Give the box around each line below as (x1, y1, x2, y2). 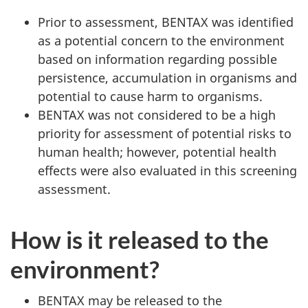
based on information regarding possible (38, 50, 277, 67)
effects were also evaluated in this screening (38, 162, 297, 179)
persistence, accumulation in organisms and (38, 69, 297, 86)
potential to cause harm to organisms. (38, 87, 263, 104)
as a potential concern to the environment (38, 32, 285, 49)
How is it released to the (10, 224, 269, 254)
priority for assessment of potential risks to (38, 124, 291, 142)
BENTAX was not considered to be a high (38, 106, 276, 123)
